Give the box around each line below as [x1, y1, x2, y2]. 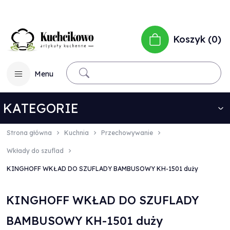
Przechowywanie [101, 129, 153, 137]
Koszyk [173, 33, 205, 45]
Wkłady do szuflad [7, 147, 64, 155]
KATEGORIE [3, 100, 79, 116]
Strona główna [7, 129, 52, 137]
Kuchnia [64, 129, 89, 137]
